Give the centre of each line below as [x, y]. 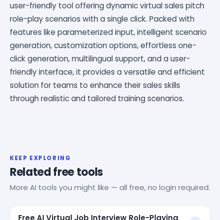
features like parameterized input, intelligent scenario [108, 32]
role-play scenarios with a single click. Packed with [102, 19]
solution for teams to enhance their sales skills [95, 85]
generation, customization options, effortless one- [103, 45]
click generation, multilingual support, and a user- [100, 58]
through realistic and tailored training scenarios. [97, 98]
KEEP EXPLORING [41, 158]
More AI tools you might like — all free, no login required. [110, 187]
